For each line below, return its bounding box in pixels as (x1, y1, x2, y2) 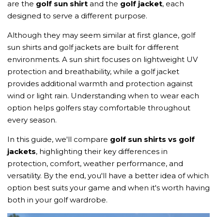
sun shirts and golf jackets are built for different (7, 43, 179, 52)
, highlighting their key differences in (36, 147, 168, 156)
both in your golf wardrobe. (7, 195, 108, 205)
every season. (7, 115, 57, 125)
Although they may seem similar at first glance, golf (7, 31, 195, 40)
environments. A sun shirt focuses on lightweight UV (7, 55, 198, 64)
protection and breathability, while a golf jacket (7, 67, 179, 77)
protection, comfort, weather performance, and (7, 159, 183, 169)
